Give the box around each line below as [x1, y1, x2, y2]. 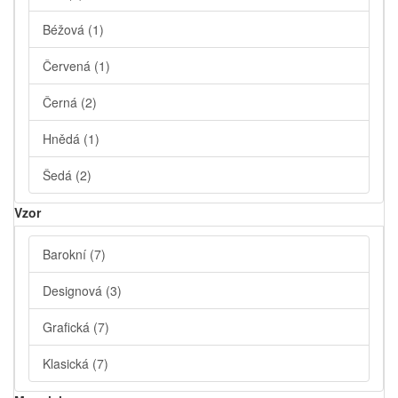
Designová [43, 282, 106, 300]
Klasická [43, 354, 92, 373]
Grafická [43, 318, 93, 337]
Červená [43, 57, 94, 76]
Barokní [43, 245, 90, 264]
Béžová [43, 20, 88, 39]
